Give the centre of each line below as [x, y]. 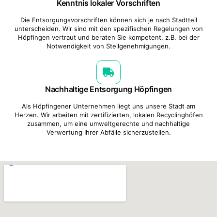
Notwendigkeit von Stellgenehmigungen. [108, 46]
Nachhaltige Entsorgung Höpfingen [108, 89]
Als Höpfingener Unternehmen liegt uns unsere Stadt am [108, 106]
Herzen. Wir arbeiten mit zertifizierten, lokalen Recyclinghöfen [108, 115]
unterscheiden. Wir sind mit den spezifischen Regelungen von [108, 28]
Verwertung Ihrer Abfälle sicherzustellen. [108, 132]
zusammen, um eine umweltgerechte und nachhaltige [108, 123]
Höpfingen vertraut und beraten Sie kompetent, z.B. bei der [108, 37]
